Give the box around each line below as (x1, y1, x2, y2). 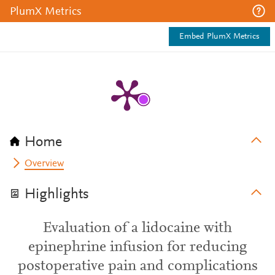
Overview (25, 159, 64, 169)
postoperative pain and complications (17, 259, 258, 274)
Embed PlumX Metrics (179, 33, 260, 41)
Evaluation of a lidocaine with (43, 221, 232, 236)
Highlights (25, 187, 89, 202)
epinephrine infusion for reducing (28, 240, 247, 255)
